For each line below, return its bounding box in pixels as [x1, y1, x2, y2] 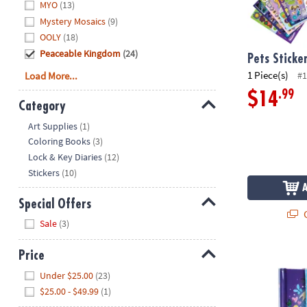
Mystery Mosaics [40, 14, 106, 27]
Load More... [25, 69, 78, 82]
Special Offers [18, 197, 91, 210]
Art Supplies [28, 119, 78, 132]
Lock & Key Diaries [28, 151, 103, 164]
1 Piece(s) [247, 69, 289, 82]
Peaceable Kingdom [40, 47, 121, 60]
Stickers [28, 166, 60, 179]
